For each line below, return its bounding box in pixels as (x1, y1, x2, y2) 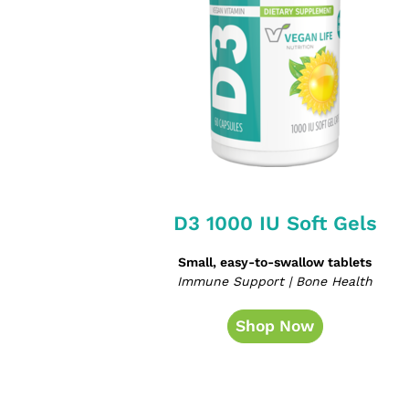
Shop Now (236, 317, 315, 336)
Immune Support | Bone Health (177, 274, 373, 289)
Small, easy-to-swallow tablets (178, 255, 372, 270)
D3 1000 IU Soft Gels (173, 212, 377, 236)
